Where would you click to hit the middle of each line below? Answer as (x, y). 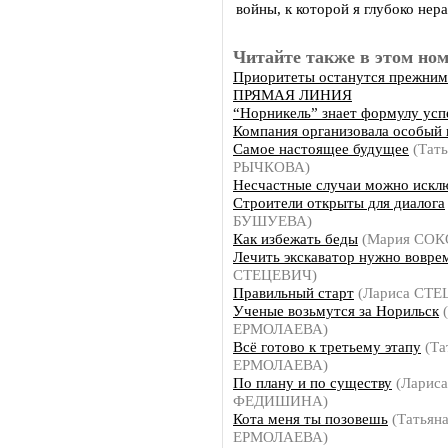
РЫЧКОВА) (271, 166)
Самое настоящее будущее (321, 148)
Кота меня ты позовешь (310, 418)
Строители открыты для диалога (339, 202)
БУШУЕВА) (272, 220)
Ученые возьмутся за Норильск (336, 310)
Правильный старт (293, 292)
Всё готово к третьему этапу (327, 346)
